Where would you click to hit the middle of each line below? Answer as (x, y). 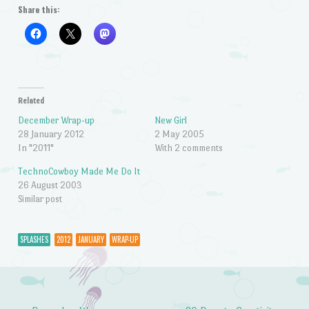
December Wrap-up (56, 120)
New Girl (171, 120)
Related (31, 101)
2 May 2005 (179, 134)
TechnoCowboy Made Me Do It (79, 171)
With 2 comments (189, 148)
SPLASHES (34, 240)
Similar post (40, 199)
